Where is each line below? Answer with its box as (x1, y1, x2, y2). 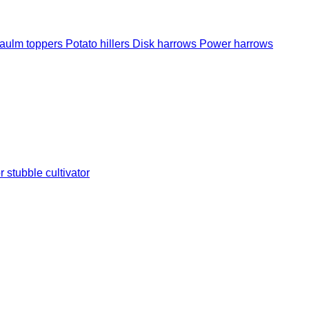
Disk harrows (132, 37, 199, 50)
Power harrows (199, 37, 273, 50)
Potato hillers (66, 37, 132, 50)
